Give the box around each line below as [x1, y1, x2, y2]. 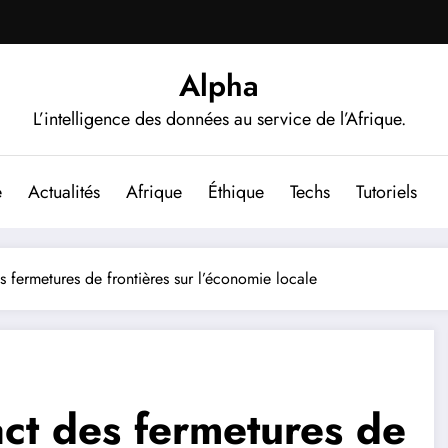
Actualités [27, 178, 100, 205]
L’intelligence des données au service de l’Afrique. [32, 105, 406, 132]
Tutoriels [355, 178, 417, 205]
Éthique [207, 178, 264, 205]
